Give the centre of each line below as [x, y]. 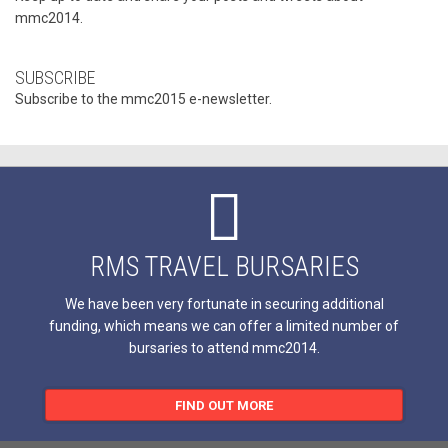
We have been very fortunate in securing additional [224, 303]
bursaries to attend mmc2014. [224, 347]
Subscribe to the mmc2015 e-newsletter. [143, 98]
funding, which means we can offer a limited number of [224, 325]
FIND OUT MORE [224, 405]
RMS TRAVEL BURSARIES [224, 266]
